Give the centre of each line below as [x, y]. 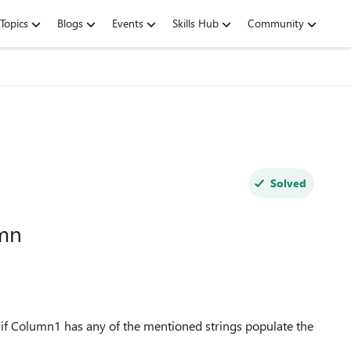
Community [276, 23]
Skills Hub [195, 23]
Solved [288, 183]
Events [128, 23]
